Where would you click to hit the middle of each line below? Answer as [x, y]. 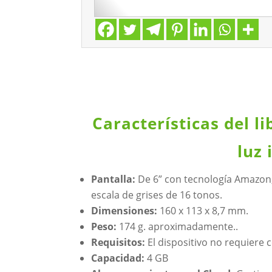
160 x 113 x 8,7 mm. [204, 211]
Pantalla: [115, 179]
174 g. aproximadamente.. [179, 227]
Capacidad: [119, 258]
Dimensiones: [126, 211]
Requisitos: [118, 243]
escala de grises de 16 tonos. [157, 195]
